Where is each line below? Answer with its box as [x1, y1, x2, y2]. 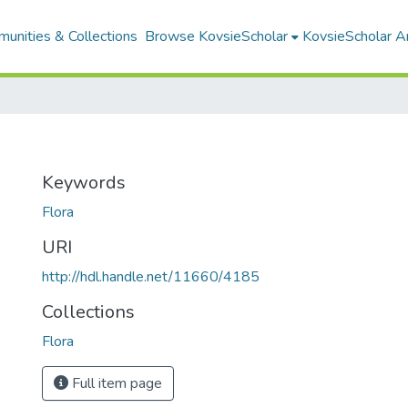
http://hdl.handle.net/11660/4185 [42, 267, 260, 287]
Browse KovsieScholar [144, 26, 288, 46]
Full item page [68, 373, 162, 393]
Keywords [42, 170, 126, 195]
